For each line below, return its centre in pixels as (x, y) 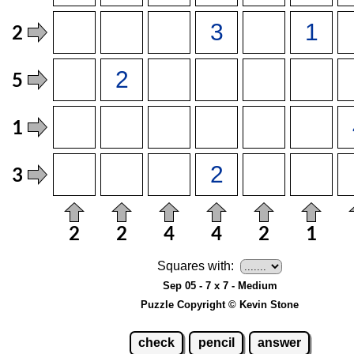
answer (280, 343)
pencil (216, 343)
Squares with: (196, 265)
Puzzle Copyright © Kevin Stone (220, 304)
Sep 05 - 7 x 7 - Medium (220, 285)
